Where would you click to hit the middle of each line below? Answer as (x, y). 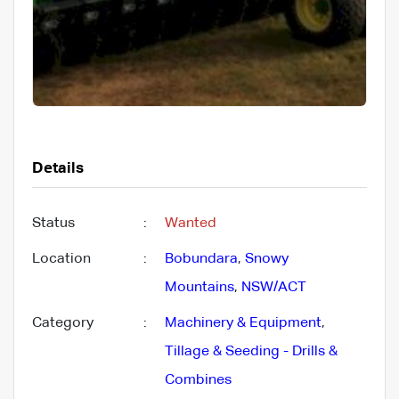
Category (63, 323)
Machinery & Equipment (243, 323)
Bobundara (201, 259)
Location (61, 259)
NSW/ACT (274, 287)
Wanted (191, 223)
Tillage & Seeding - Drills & (251, 351)
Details (58, 168)
